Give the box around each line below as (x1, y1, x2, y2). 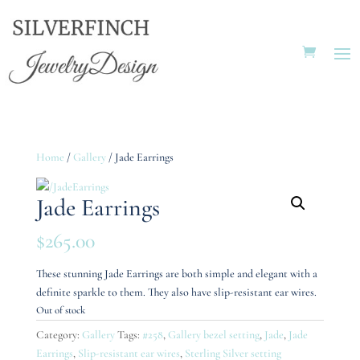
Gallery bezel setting (167, 328, 260, 342)
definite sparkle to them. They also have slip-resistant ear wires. (35, 285, 317, 300)
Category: (35, 328, 82, 342)
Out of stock (35, 304, 85, 317)
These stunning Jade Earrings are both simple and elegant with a (35, 267, 317, 281)
